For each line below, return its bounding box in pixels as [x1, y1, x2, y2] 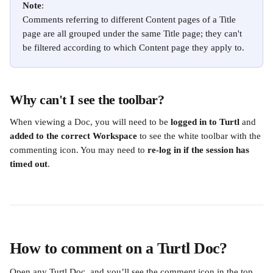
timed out [10, 159, 48, 169]
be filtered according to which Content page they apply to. [23, 43, 244, 52]
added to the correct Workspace [10, 131, 140, 141]
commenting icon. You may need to [10, 145, 147, 155]
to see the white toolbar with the [140, 131, 263, 141]
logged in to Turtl [171, 117, 239, 127]
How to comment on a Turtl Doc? [10, 239, 227, 257]
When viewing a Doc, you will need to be [10, 117, 171, 127]
